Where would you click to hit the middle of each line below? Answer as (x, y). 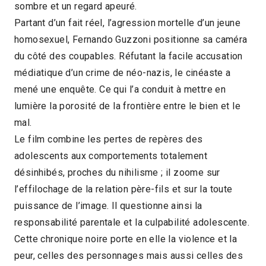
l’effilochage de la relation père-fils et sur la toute (123, 189)
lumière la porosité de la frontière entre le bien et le (127, 106)
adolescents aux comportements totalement (111, 156)
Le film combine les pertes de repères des (109, 139)
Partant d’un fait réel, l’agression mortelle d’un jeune (127, 23)
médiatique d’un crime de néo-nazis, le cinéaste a (123, 72)
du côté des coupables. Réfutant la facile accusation (129, 56)
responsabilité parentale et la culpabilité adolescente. (132, 222)
